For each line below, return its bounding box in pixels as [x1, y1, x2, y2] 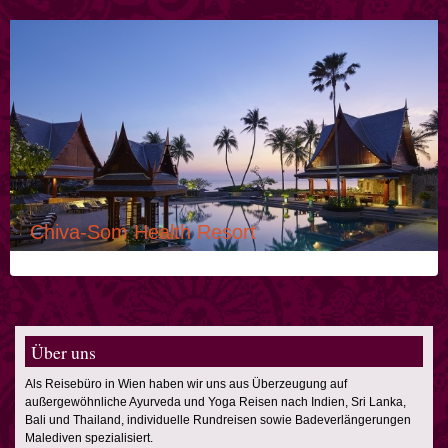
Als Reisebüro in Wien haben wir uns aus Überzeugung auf [25, 377, 347, 392]
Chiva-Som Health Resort [30, 221, 256, 244]
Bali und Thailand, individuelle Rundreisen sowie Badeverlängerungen [25, 413, 411, 428]
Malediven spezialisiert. [25, 431, 153, 446]
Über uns [31, 340, 96, 365]
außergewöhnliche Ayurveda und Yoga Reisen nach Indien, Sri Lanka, [25, 395, 406, 410]
